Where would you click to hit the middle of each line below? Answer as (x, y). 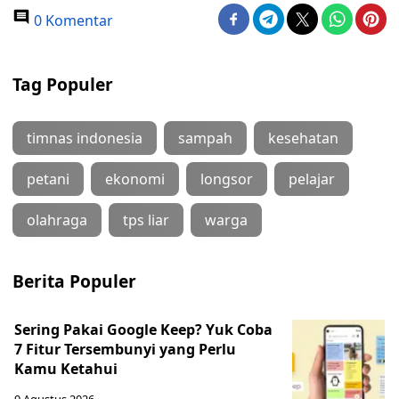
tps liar (146, 220)
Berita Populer (74, 281)
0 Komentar (72, 20)
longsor (227, 179)
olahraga (57, 220)
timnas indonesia (85, 138)
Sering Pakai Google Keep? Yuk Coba (143, 330)
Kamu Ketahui (66, 369)
